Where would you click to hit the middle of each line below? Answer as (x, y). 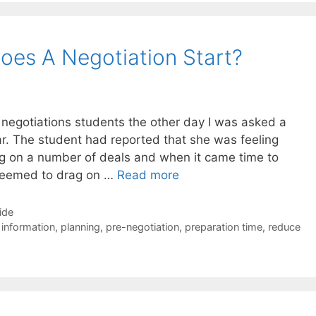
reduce (284, 226)
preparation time (223, 226)
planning (80, 226)
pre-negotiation (142, 226)
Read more (148, 175)
